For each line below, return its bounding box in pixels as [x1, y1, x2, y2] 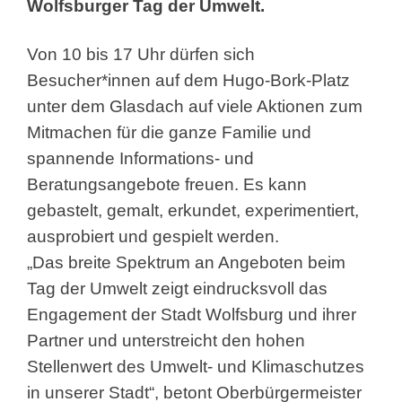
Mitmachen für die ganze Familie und [27, 122, 311, 142]
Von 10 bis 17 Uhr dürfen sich [27, 44, 255, 64]
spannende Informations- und [27, 148, 254, 168]
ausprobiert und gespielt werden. [27, 226, 279, 246]
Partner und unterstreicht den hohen [27, 330, 305, 350]
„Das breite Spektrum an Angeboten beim [27, 252, 345, 272]
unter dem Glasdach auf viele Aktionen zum [27, 96, 363, 116]
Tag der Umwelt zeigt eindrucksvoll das [27, 278, 328, 298]
